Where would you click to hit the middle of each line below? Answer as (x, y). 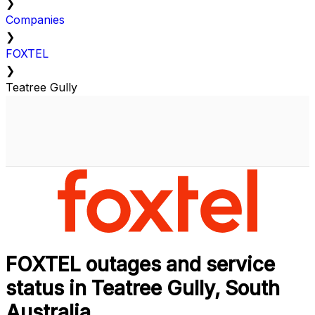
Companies (35, 20)
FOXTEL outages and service (140, 265)
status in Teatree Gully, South (143, 289)
